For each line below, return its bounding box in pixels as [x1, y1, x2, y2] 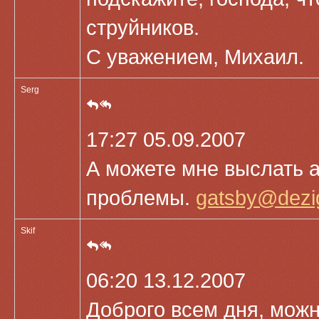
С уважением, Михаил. [86, 46, 304, 68]
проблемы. [86, 187, 196, 209]
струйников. [86, 16, 199, 39]
